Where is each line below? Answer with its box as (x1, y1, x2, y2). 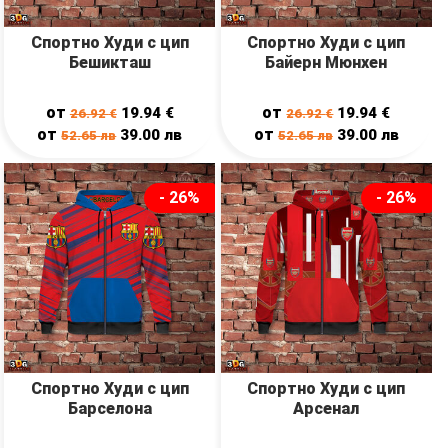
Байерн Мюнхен (265, 52, 388, 72)
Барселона (67, 398, 152, 418)
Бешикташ (68, 52, 151, 72)
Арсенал (293, 398, 360, 418)
